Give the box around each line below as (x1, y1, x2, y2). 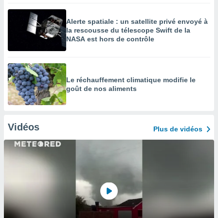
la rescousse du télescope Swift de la (66, 26, 190, 34)
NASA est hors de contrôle (66, 35, 154, 43)
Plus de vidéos (153, 125, 202, 133)
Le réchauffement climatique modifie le (66, 76, 196, 84)
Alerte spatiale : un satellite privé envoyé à (66, 18, 208, 25)
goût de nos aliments (66, 85, 137, 92)
